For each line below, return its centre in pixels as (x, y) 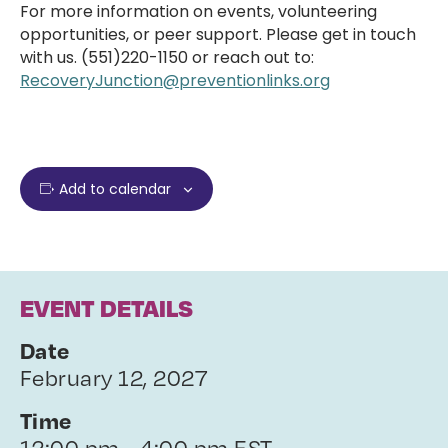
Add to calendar (114, 189)
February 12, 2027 (114, 377)
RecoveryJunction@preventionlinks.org (175, 80)
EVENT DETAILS (106, 307)
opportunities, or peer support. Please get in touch (218, 34)
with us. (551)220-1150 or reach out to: (167, 57)
